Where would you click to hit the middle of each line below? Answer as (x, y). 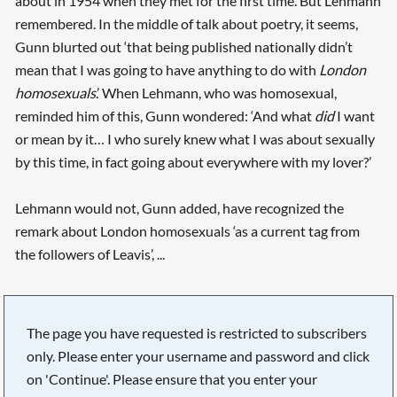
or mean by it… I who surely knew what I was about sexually (195, 139)
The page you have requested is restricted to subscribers (197, 332)
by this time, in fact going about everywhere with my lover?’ (193, 162)
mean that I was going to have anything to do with (167, 70)
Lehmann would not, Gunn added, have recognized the (179, 208)
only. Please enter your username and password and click (198, 355)
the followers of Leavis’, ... (90, 254)
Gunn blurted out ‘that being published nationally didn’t (183, 47)
